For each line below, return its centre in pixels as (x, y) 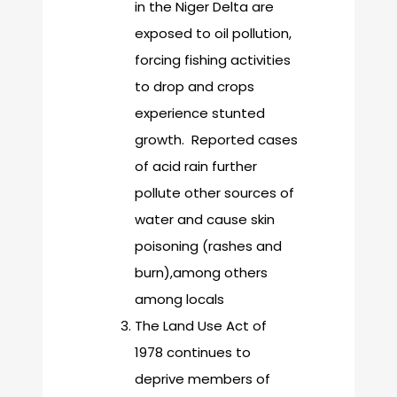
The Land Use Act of (201, 326)
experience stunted (200, 113)
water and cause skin (205, 220)
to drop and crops (195, 87)
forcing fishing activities (213, 60)
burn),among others (201, 273)
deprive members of (202, 379)
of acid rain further (196, 167)
